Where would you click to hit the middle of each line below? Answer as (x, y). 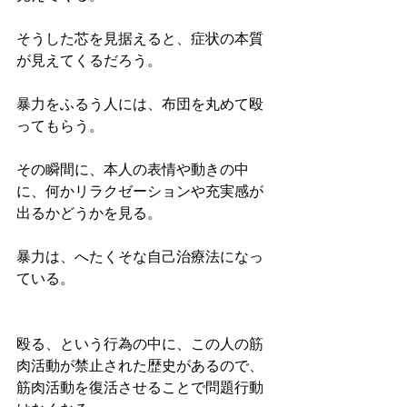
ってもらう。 (60, 128)
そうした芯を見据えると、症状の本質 (140, 40)
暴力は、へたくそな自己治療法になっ (140, 258)
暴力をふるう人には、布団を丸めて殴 (140, 106)
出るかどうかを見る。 (89, 215)
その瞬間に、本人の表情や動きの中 (133, 171)
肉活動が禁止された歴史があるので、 (140, 367)
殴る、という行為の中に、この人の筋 (140, 346)
